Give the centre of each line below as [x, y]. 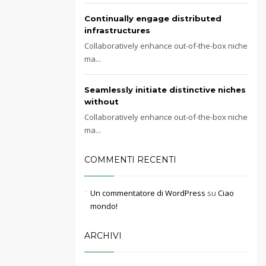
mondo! [104, 206]
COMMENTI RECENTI [130, 160]
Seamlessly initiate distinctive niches [165, 90]
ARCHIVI [103, 236]
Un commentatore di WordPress [148, 193]
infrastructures [117, 30]
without [102, 102]
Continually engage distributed [153, 18]
